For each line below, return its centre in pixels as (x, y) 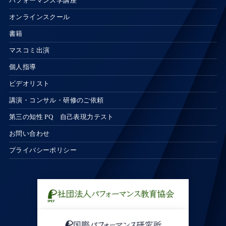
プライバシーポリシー (43, 150)
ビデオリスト (29, 83)
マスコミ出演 (29, 50)
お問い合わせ (29, 133)
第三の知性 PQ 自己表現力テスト (61, 117)
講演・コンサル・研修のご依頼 (56, 100)
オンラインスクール (39, 17)
